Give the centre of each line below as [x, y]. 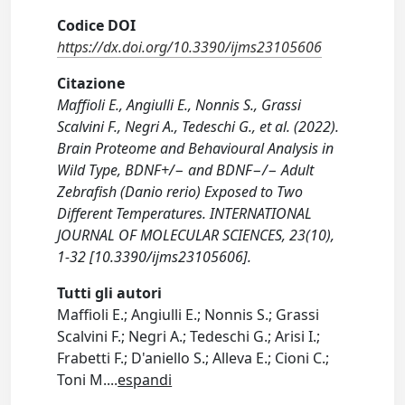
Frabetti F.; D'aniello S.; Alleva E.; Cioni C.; [193, 358]
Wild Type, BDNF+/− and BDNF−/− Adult [186, 170]
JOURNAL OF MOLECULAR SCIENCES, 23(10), [196, 235]
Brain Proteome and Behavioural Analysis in [196, 148]
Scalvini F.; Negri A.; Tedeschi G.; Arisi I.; [189, 336]
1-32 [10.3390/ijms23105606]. [155, 257]
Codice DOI [97, 25]
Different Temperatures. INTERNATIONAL [185, 213]
